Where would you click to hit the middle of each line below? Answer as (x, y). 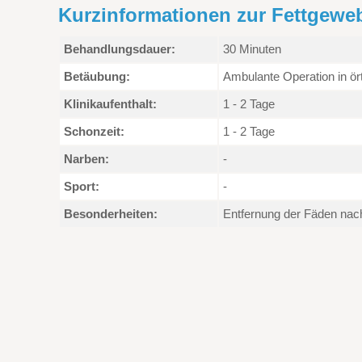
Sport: (82, 186)
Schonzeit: (94, 131)
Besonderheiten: (111, 213)
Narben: (86, 158)
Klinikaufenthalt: (110, 103)
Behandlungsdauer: (120, 48)
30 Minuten (252, 48)
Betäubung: (97, 76)
